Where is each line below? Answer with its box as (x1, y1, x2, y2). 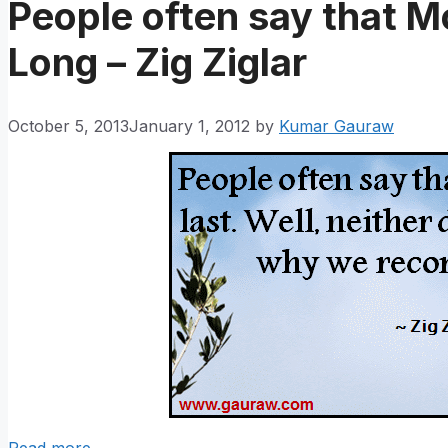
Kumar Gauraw (279, 116, 394, 137)
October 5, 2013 (8, 116, 129, 137)
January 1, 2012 (129, 116, 250, 137)
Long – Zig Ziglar (8, 38, 307, 85)
